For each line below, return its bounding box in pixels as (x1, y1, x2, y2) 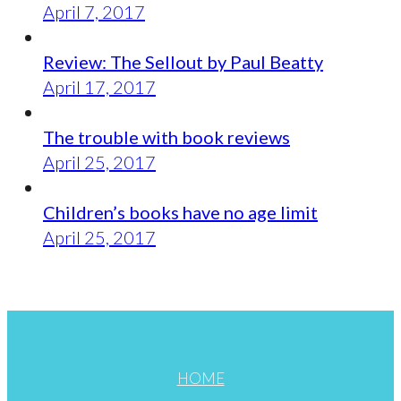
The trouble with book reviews (43, 125, 290, 148)
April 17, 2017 (43, 75, 156, 98)
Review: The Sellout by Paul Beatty (43, 50, 323, 73)
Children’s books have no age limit (43, 200, 318, 223)
